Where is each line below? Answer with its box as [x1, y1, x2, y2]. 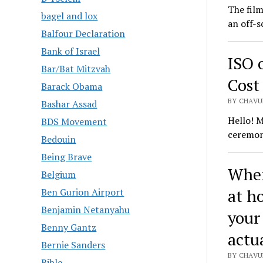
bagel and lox [41, 9, 98, 23]
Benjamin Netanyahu [41, 203, 130, 217]
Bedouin [41, 133, 76, 146]
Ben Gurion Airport [41, 186, 124, 199]
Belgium [41, 168, 76, 181]
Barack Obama [41, 80, 103, 93]
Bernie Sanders [41, 238, 106, 252]
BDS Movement [41, 115, 107, 129]
